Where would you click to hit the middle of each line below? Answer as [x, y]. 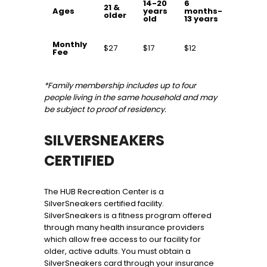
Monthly [70, 45]
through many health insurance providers [124, 228]
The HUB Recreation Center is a [104, 192]
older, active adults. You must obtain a [117, 252]
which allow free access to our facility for [122, 240]
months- [203, 11]
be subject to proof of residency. [105, 110]
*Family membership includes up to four [120, 86]
